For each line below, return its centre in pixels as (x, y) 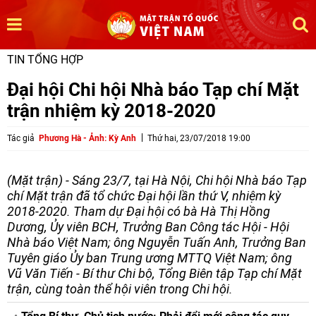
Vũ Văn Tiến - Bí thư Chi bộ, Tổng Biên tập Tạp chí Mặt (154, 273)
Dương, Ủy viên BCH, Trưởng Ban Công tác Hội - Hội (148, 227)
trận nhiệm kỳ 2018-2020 (111, 110)
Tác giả (21, 138)
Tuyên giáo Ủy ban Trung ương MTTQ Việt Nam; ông (150, 258)
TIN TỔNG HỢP (45, 60)
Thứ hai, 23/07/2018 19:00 (199, 138)
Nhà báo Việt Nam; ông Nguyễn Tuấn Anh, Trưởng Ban (157, 242)
